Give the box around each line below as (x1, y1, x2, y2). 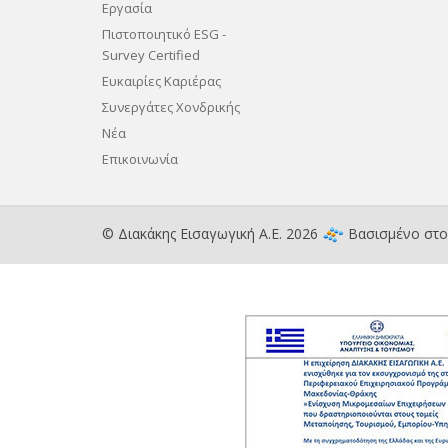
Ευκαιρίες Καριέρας (102, 72, 221, 90)
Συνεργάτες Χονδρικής (102, 98, 240, 116)
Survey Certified (102, 46, 200, 64)
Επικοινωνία (102, 150, 178, 168)
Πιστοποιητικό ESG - (102, 25, 226, 43)
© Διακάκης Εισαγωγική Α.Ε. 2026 (102, 224, 322, 243)
